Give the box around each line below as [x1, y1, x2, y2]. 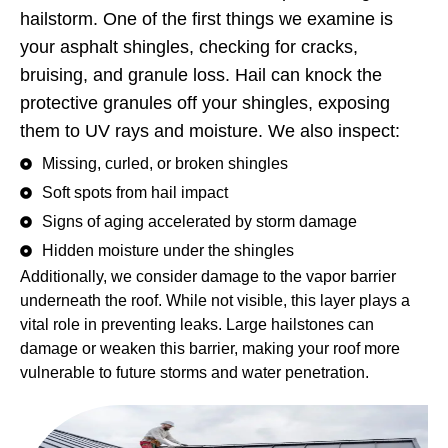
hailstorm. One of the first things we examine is [20, 9, 393, 30]
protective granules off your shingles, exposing [20, 93, 390, 114]
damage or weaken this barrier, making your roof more [20, 339, 400, 357]
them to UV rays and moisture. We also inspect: [20, 121, 400, 142]
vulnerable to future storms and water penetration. [20, 363, 369, 381]
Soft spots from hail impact [42, 183, 228, 201]
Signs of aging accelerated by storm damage [42, 212, 357, 230]
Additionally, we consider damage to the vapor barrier [20, 267, 396, 285]
